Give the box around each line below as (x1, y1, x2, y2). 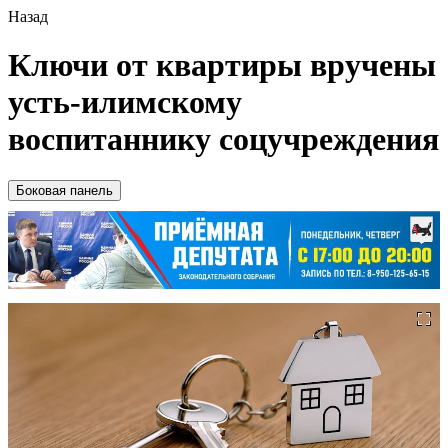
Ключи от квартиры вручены (8, 47, 436, 84)
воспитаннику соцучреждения (8, 121, 439, 158)
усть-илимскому (8, 84, 242, 121)
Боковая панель (16, 182, 113, 198)
